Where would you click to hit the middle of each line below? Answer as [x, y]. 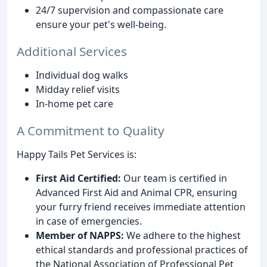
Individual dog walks [82, 75]
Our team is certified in [174, 178]
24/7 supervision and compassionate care [130, 10]
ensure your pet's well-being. [101, 25]
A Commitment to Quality [91, 130]
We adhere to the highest [182, 235]
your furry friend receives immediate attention [141, 207]
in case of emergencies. [89, 221]
